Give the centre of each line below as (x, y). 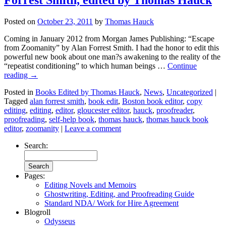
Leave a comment (93, 128)
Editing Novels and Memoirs (90, 185)
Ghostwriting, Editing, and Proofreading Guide (119, 194)
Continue (182, 66)
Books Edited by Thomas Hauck (88, 92)
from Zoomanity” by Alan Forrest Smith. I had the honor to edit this (111, 47)
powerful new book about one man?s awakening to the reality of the (112, 56)
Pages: (35, 176)
